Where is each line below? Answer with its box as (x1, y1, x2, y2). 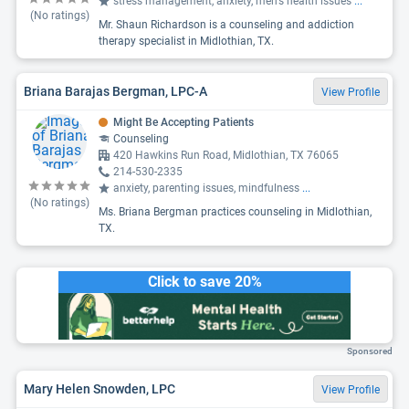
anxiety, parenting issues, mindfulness (113, 182, 302, 194)
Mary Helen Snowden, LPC (24, 381, 175, 396)
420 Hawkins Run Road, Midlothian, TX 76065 (113, 149, 339, 162)
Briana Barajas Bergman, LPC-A (24, 83, 207, 99)
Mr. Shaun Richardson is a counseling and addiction (99, 18, 354, 31)
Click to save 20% (147, 273, 262, 290)
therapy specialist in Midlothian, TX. (99, 35, 274, 47)
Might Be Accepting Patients (113, 116, 254, 129)
